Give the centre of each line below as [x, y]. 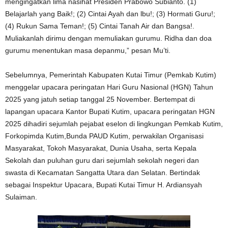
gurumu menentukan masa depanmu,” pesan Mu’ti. [88, 50]
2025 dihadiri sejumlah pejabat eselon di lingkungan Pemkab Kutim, [114, 124]
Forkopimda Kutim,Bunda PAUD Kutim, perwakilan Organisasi [104, 136]
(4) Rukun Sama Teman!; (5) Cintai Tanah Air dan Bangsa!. [100, 26]
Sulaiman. [21, 197]
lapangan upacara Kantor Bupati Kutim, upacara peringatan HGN [110, 111]
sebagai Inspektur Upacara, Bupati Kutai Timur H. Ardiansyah [104, 185]
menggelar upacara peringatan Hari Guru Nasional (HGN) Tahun [109, 87]
